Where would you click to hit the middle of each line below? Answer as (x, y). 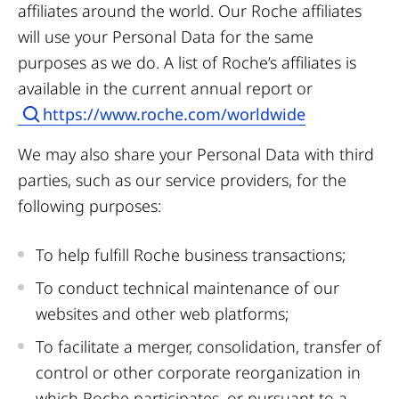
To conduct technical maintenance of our (187, 288)
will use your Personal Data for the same (166, 37)
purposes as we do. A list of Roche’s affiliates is (187, 62)
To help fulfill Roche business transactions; (191, 255)
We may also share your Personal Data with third (196, 154)
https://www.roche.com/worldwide (174, 114)
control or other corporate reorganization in (198, 372)
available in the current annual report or (165, 88)
